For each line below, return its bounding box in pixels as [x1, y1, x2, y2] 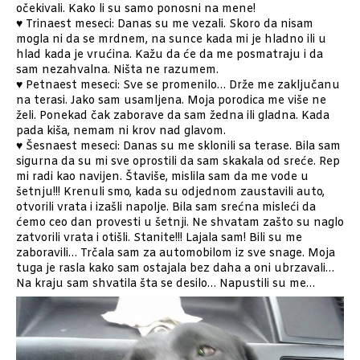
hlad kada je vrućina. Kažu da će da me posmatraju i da [16, 47, 323, 63]
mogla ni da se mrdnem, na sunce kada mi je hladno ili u [16, 32, 326, 48]
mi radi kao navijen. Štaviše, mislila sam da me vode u [16, 170, 309, 186]
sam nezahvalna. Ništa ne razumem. [16, 63, 219, 79]
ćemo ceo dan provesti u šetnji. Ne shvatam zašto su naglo [16, 215, 344, 231]
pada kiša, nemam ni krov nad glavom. [16, 124, 226, 140]
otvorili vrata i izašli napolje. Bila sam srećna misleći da [16, 200, 316, 216]
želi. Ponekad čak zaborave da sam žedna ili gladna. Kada [16, 108, 329, 125]
